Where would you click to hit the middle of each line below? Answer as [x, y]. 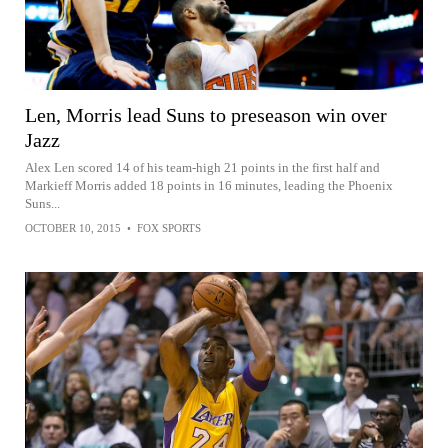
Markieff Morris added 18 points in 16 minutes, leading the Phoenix [209, 185]
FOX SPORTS [169, 227]
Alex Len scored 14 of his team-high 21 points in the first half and [202, 167]
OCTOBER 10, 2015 [73, 227]
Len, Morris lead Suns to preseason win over [206, 114]
